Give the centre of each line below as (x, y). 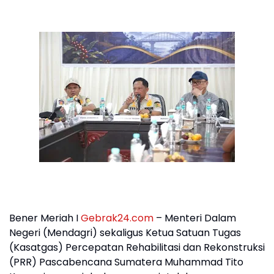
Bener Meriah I (45, 218)
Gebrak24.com (117, 218)
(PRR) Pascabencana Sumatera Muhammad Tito (126, 262)
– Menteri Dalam (195, 218)
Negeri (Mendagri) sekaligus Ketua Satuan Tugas (125, 233)
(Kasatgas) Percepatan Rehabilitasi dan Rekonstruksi (137, 247)
